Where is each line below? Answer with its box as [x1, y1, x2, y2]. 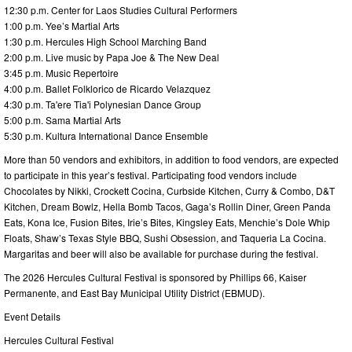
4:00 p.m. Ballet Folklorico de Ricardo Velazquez [4, 81, 211, 95]
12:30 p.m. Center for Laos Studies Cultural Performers [4, 2, 237, 16]
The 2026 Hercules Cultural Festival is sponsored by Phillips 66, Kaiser [4, 269, 306, 284]
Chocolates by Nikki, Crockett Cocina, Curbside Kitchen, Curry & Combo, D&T [4, 183, 335, 197]
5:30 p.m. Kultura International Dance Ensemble [4, 128, 208, 142]
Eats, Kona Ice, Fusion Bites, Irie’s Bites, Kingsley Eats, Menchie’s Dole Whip [4, 214, 330, 229]
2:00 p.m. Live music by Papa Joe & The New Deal [4, 49, 219, 64]
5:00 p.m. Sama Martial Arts [4, 112, 121, 126]
